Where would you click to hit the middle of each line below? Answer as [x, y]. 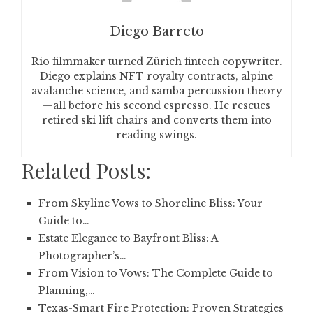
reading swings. [156, 135]
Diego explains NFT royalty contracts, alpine [156, 76]
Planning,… [67, 291]
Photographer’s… [82, 256]
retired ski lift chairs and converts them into [156, 120]
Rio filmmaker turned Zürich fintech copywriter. [156, 61]
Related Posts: [86, 170]
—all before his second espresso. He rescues [156, 105]
